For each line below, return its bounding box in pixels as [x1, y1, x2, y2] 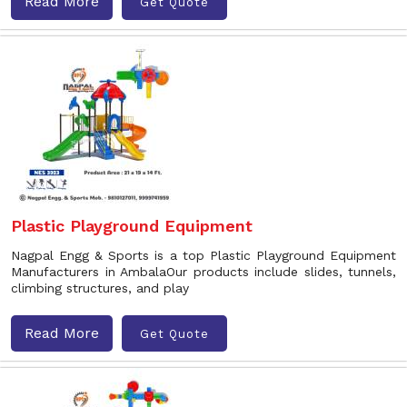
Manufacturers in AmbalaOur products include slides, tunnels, [11, 264, 396, 279]
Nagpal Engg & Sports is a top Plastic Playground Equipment [11, 248, 396, 263]
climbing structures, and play [11, 281, 189, 295]
